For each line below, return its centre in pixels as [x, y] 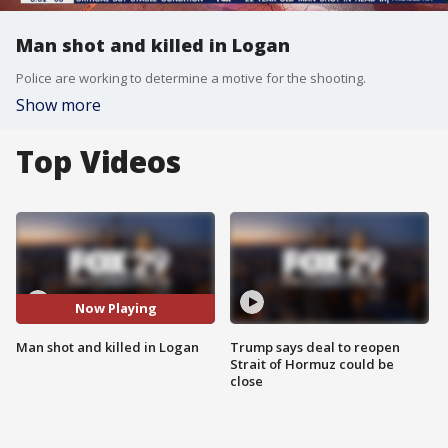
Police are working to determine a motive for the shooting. [191, 78]
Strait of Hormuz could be [312, 363]
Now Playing [115, 308]
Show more [58, 105]
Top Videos [98, 161]
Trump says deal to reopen [315, 346]
